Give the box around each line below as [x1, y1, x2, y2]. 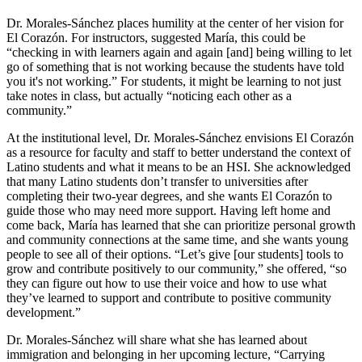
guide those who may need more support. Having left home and [6, 203, 330, 217]
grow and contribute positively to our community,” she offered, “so [6, 261, 347, 276]
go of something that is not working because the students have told [6, 59, 344, 74]
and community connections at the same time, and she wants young [6, 232, 348, 246]
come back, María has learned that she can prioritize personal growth [6, 217, 356, 232]
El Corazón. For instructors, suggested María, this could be [6, 30, 305, 44]
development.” [6, 305, 81, 319]
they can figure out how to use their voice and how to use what [6, 276, 326, 290]
